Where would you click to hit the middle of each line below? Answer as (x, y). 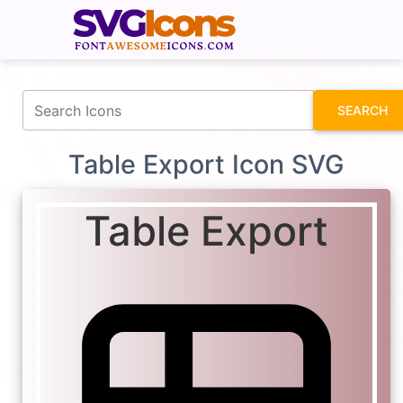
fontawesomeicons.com (272, 12)
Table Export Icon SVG (206, 165)
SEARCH (363, 111)
